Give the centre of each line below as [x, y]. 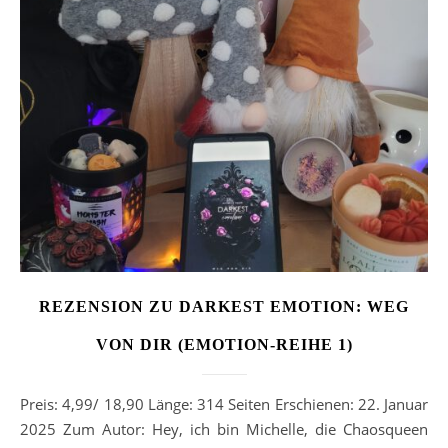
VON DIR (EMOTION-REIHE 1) [224, 345]
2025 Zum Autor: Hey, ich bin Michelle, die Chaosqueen [224, 429]
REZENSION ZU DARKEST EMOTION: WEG [224, 307]
